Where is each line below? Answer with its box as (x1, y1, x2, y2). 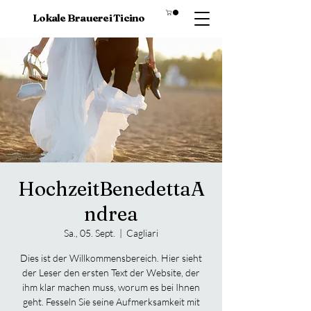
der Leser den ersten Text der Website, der (22, 267, 200, 278)
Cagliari (126, 227, 158, 239)
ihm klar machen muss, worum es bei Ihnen (22, 281, 200, 293)
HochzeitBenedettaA (17, 177, 205, 201)
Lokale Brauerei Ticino (33, 11, 145, 25)
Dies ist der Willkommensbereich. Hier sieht (20, 252, 202, 264)
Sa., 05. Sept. (64, 227, 115, 239)
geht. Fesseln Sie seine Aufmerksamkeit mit (22, 296, 200, 308)
